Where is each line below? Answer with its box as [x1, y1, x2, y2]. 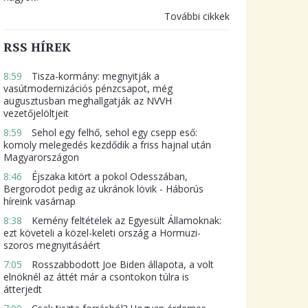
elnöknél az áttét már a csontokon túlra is [3, 270, 189, 283]
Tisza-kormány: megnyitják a [28, 69, 159, 82]
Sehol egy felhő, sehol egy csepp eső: [28, 126, 197, 139]
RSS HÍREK [3, 38, 71, 55]
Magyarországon [3, 151, 79, 164]
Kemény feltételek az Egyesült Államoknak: [28, 214, 221, 227]
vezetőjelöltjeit [3, 107, 69, 120]
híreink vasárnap [3, 195, 76, 208]
